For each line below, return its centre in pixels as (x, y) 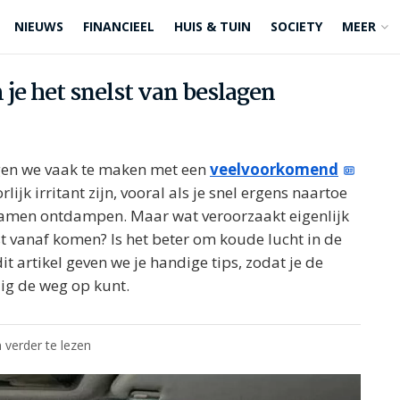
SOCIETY (296, 26)
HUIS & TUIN (212, 26)
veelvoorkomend (274, 169)
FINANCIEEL (119, 26)
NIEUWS (39, 26)
